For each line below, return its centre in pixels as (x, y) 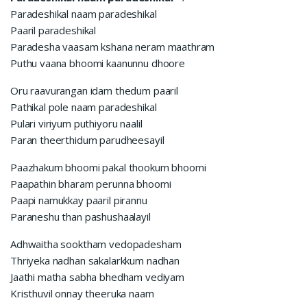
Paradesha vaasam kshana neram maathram (113, 46)
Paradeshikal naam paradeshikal (84, 13)
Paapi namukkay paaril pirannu (79, 200)
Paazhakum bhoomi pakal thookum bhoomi (108, 167)
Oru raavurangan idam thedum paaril (94, 90)
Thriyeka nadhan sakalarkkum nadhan (95, 260)
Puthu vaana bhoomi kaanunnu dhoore (98, 63)
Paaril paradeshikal (53, 30)
